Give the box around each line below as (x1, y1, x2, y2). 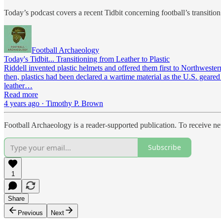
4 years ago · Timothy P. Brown (4, 99, 103, 108)
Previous (18, 209, 43, 217)
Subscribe (148, 143, 181, 152)
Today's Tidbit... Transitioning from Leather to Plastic (4, 54, 170, 63)
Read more (4, 90, 38, 99)
